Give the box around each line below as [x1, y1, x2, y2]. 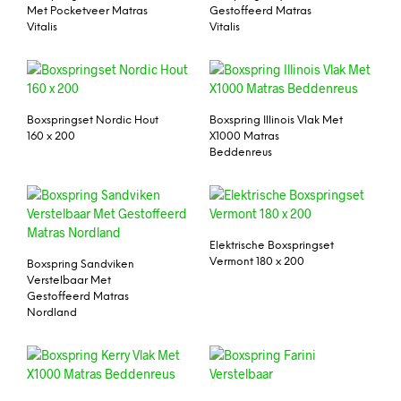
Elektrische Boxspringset [209, 239, 334, 252]
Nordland [27, 306, 77, 319]
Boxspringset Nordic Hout [27, 115, 158, 126]
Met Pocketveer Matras [27, 5, 148, 18]
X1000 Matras [209, 131, 279, 142]
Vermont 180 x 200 [209, 255, 304, 268]
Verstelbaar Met [27, 274, 111, 286]
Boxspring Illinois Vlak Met [209, 115, 343, 126]
